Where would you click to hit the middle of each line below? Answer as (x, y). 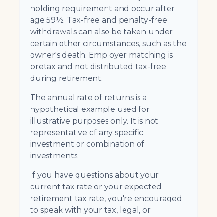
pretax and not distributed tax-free (98, 67)
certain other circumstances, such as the (108, 43)
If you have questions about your (94, 175)
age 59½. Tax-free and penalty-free (99, 20)
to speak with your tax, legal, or (90, 210)
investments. (54, 156)
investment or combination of (87, 144)
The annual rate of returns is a (88, 98)
